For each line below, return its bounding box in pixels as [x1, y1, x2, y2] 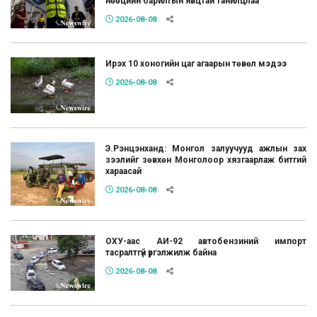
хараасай [105, 166, 142, 177]
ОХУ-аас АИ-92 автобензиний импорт [105, 236, 306, 246]
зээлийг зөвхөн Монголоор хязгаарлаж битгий [105, 155, 306, 166]
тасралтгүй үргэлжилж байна [105, 247, 217, 258]
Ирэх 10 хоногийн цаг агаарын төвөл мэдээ [105, 58, 287, 69]
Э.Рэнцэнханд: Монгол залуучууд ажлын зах [105, 144, 306, 154]
